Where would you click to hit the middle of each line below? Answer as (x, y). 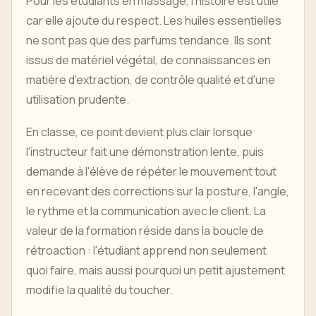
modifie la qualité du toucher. (99, 290)
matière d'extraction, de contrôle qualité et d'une (151, 80)
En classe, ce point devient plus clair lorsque (139, 132)
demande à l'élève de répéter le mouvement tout (151, 171)
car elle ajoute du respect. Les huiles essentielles (154, 20)
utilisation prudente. (78, 99)
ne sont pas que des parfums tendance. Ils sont (148, 40)
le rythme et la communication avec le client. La (146, 211)
